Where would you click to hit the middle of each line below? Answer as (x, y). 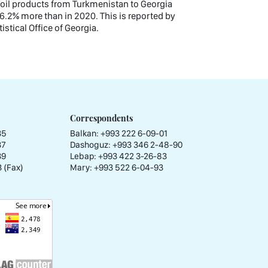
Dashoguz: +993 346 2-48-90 (126, 144)
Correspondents (101, 118)
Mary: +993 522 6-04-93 (117, 167)
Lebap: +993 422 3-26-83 (118, 156)
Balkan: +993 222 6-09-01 (119, 133)
